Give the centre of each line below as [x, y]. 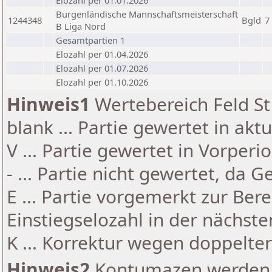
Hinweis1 [48, 104]
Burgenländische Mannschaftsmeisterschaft [147, 14]
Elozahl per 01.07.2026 [102, 68]
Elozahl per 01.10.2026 [102, 82]
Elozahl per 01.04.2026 [102, 54]
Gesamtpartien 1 [90, 40]
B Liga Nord [81, 26]
